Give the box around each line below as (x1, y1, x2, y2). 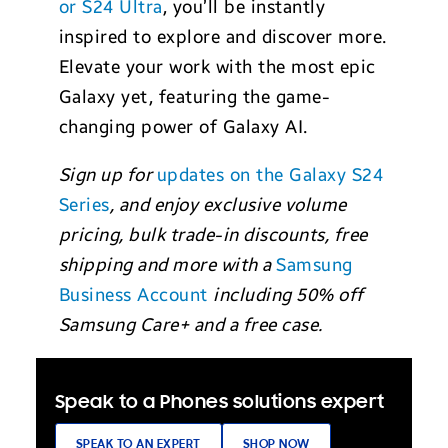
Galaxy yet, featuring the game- (58, 86, 331, 109)
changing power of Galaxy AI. (58, 116, 308, 139)
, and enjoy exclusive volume (109, 194, 347, 217)
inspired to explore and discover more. (58, 26, 387, 49)
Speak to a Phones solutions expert (54, 393, 385, 414)
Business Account (58, 284, 208, 307)
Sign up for (58, 164, 157, 187)
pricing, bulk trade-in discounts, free (58, 224, 368, 247)
